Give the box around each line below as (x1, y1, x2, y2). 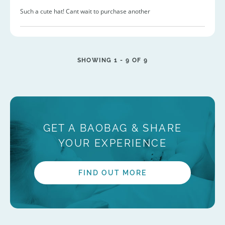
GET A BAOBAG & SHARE (43, 122, 182, 134)
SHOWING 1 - (77, 56, 126, 64)
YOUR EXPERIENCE (58, 137, 167, 149)
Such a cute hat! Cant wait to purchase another (20, 7, 150, 16)
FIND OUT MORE (78, 168, 147, 177)
